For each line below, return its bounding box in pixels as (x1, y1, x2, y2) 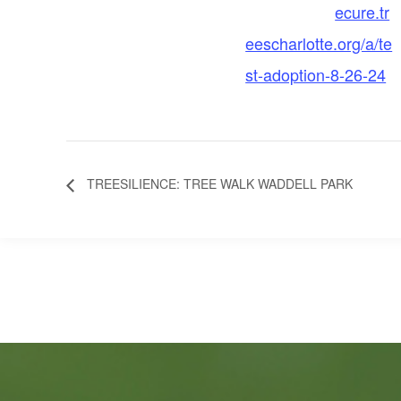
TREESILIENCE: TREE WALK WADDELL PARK (83, 175, 354, 193)
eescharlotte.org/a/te (245, 31, 393, 55)
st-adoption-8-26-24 (245, 63, 387, 86)
